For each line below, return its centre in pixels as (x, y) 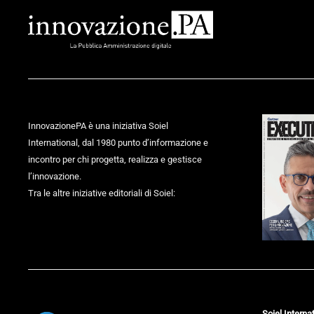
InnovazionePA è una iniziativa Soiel (98, 126)
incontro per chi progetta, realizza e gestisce (115, 160)
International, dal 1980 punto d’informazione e (118, 143)
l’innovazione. (55, 177)
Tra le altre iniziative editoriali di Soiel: (102, 193)
